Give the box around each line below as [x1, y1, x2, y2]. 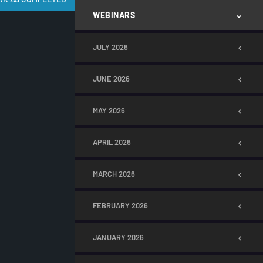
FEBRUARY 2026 [93, 201, 148, 210]
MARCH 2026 [93, 169, 135, 178]
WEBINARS [93, 10, 135, 20]
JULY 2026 [93, 42, 128, 52]
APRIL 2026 [93, 137, 131, 147]
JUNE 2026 [93, 74, 130, 83]
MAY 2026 [93, 106, 125, 115]
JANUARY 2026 [93, 232, 144, 242]
